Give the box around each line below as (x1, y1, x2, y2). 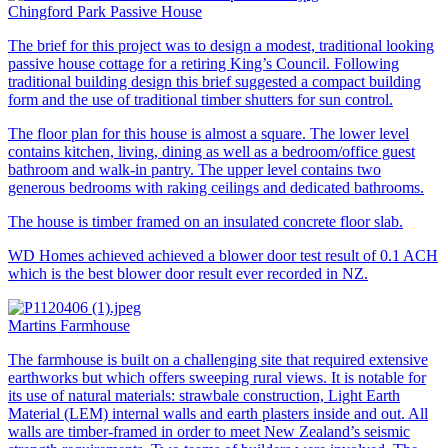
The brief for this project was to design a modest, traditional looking (8, 36, 434, 54)
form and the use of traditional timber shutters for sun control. (8, 90, 393, 108)
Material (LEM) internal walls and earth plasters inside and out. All (8, 404, 428, 422)
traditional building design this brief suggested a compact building (8, 72, 421, 90)
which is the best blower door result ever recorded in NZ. (8, 264, 368, 282)
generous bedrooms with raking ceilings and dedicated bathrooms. (8, 178, 424, 196)
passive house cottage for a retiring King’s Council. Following (8, 54, 399, 72)
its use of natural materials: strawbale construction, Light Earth (8, 386, 400, 404)
